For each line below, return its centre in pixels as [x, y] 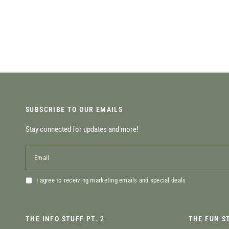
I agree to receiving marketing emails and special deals [111, 180]
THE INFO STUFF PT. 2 [65, 219]
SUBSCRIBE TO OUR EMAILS [74, 109]
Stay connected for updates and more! [82, 129]
